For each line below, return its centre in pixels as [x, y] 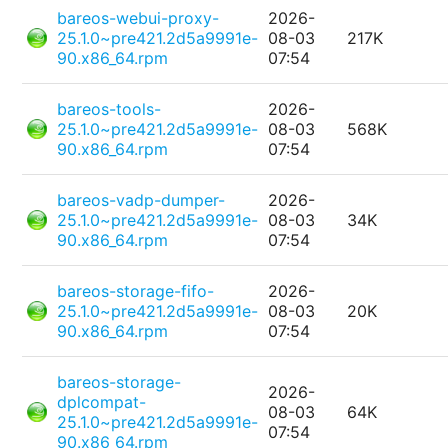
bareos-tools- [109, 109]
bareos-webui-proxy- [138, 18]
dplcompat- [102, 402]
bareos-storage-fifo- [136, 291]
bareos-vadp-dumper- [141, 200]
